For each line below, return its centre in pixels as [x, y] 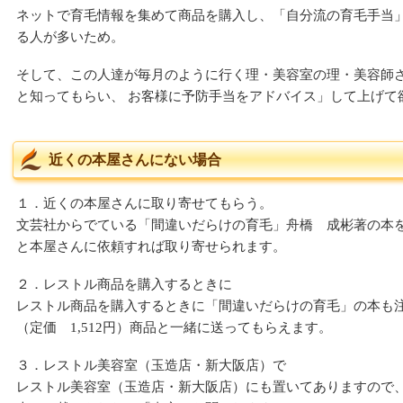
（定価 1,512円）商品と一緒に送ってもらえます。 [174, 327]
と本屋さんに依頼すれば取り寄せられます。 [151, 246]
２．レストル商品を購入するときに [124, 284]
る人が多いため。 [70, 37]
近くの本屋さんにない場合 [135, 160]
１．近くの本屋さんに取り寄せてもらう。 [144, 203]
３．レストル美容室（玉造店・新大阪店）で [151, 365]
